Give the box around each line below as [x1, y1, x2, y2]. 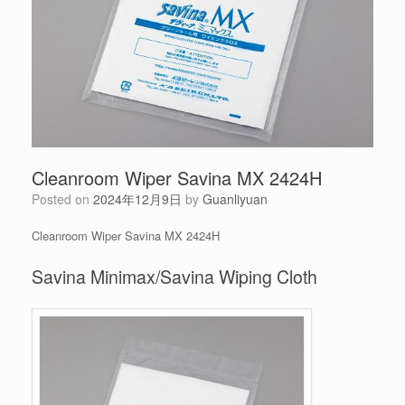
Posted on [40, 190, 93, 208]
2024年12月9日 [93, 190, 182, 208]
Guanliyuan [202, 190, 268, 208]
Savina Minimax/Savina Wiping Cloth [32, 263, 317, 289]
